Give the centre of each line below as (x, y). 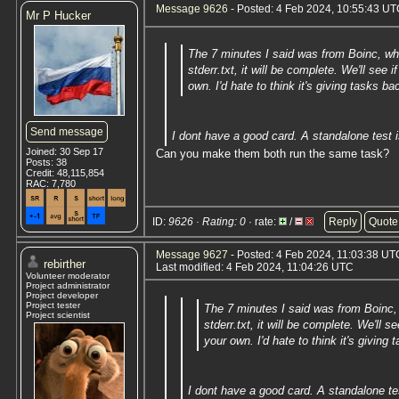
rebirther (65, 264)
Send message (67, 132)
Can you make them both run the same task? (273, 154)
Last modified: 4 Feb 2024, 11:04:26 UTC (255, 267)
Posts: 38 (46, 162)
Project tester (53, 305)
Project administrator (68, 285)
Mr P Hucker (58, 16)
